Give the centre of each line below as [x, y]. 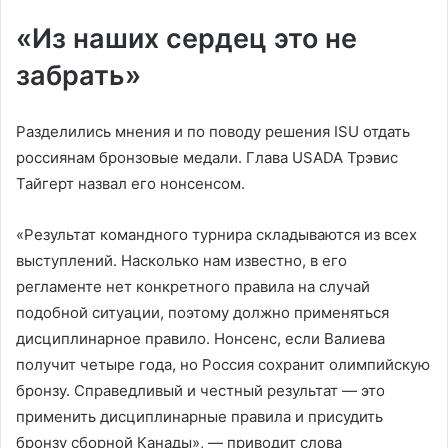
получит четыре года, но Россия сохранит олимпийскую [223, 364]
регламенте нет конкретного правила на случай [193, 286]
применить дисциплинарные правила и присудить [199, 416]
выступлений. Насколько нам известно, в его [181, 260]
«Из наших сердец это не [186, 38]
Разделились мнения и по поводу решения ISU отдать [213, 131]
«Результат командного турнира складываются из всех [216, 234]
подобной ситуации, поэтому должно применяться [202, 312]
